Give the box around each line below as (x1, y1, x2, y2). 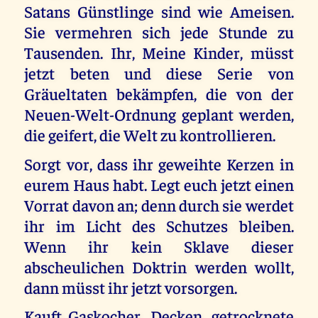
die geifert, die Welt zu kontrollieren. (24, 124, 276, 146)
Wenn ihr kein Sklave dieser (24, 235, 294, 256)
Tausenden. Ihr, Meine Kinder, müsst (24, 42, 294, 63)
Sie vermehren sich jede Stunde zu (24, 21, 294, 43)
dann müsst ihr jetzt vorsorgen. (24, 276, 238, 297)
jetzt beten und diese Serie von (24, 62, 294, 84)
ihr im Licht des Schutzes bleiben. (24, 214, 294, 236)
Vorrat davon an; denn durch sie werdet (24, 194, 294, 215)
